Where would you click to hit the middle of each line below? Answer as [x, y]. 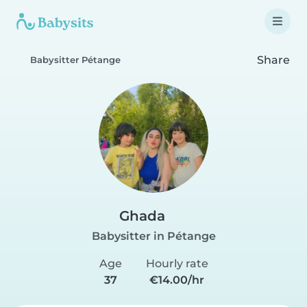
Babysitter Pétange [75, 60]
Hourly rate [177, 263]
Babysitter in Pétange [153, 236]
